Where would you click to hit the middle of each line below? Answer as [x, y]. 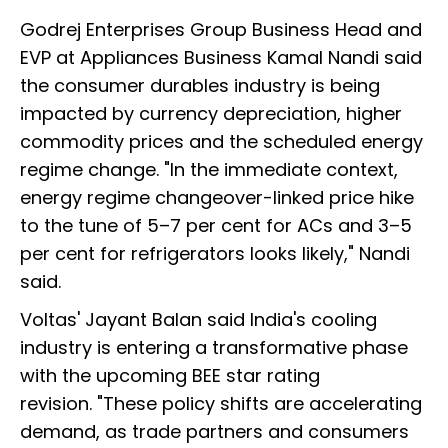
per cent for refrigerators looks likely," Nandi [215, 253]
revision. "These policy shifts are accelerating [221, 403]
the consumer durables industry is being [200, 85]
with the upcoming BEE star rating [170, 375]
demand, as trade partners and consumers [214, 431]
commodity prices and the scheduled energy [221, 141]
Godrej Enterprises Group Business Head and [221, 29]
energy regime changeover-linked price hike [217, 197]
